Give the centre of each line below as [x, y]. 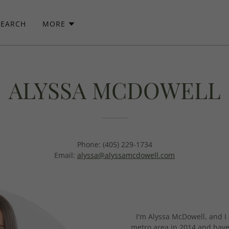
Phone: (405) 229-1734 [114, 144]
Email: [66, 155]
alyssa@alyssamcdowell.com [126, 155]
